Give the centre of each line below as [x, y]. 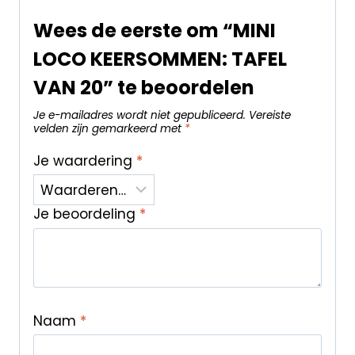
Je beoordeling [86, 214]
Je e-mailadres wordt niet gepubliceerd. [139, 116]
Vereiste [269, 116]
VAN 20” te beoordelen [143, 88]
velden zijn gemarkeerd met [109, 129]
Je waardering [84, 160]
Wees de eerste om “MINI [154, 31]
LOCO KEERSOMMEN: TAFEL [160, 59]
